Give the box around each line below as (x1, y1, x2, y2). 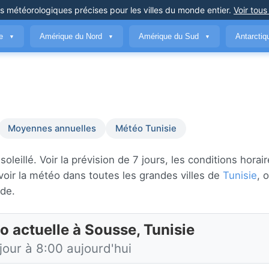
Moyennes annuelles (8, 123, 96, 134)
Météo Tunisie (115, 123, 177, 134)
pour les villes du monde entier (107, 5, 229, 15)
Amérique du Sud (139, 31, 201, 41)
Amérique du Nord (40, 31, 104, 41)
